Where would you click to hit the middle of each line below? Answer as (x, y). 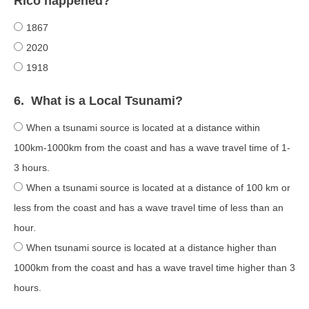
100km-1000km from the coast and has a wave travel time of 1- (152, 147)
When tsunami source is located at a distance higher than (151, 247)
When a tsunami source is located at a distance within (143, 127)
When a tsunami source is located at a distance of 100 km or (158, 187)
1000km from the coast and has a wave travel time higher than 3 (154, 267)
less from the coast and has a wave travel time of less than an (149, 207)
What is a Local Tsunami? (107, 100)
